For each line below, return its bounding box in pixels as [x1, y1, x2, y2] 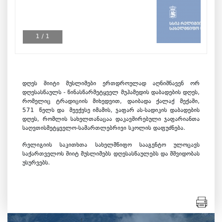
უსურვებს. [22, 160, 50, 166]
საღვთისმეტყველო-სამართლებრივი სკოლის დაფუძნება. [22, 125, 185, 132]
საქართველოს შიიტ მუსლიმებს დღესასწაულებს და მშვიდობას [22, 151, 200, 158]
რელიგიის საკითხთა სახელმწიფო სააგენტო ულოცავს [22, 142, 200, 149]
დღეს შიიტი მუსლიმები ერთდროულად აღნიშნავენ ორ [22, 81, 200, 87]
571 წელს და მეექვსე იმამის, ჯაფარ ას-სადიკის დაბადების [22, 108, 200, 114]
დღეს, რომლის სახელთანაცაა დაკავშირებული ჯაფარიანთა [22, 116, 200, 123]
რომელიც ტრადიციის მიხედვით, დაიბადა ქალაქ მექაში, [22, 99, 200, 105]
